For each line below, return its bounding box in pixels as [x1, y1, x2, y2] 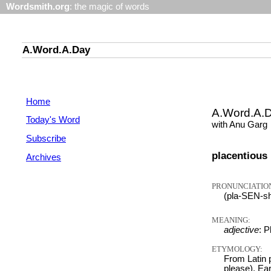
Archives [26, 152, 61, 162]
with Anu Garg [212, 119, 267, 129]
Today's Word [26, 115, 80, 125]
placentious [212, 149, 267, 162]
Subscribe [26, 133, 66, 143]
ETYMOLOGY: [212, 244, 263, 253]
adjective [224, 224, 259, 235]
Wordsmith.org [6, 2, 70, 11]
